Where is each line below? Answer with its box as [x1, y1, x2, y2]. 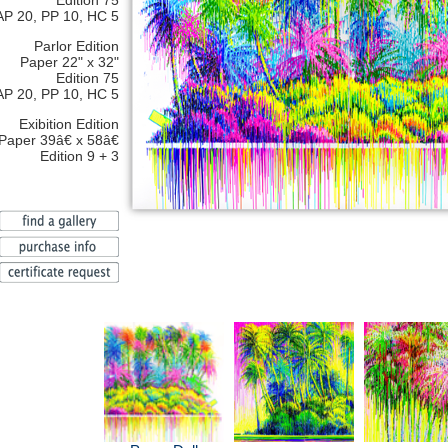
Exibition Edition [19, 116, 119, 132]
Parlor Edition [34, 38, 119, 54]
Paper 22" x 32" [20, 54, 119, 70]
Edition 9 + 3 [40, 148, 119, 164]
